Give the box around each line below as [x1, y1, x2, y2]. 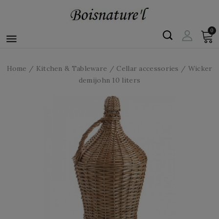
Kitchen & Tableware [36, 64, 108, 73]
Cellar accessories [116, 64, 179, 73]
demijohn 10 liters [78, 76, 141, 85]
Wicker [188, 64, 213, 73]
